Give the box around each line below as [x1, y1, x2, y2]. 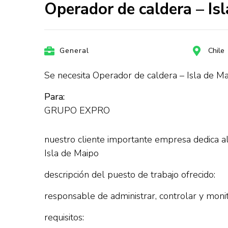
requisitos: [44, 211, 84, 223]
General [60, 46, 89, 55]
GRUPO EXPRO [44, 104, 110, 117]
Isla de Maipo [44, 147, 99, 159]
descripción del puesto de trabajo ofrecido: [44, 168, 215, 181]
